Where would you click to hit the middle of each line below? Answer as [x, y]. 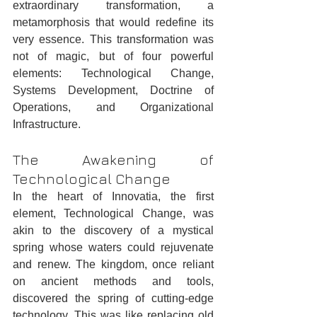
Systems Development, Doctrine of [113, 91]
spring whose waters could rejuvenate [113, 248]
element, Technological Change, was [113, 214]
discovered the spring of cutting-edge [113, 299]
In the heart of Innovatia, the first [113, 197]
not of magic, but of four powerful [113, 57]
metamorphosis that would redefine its [113, 23]
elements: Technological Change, [113, 74]
